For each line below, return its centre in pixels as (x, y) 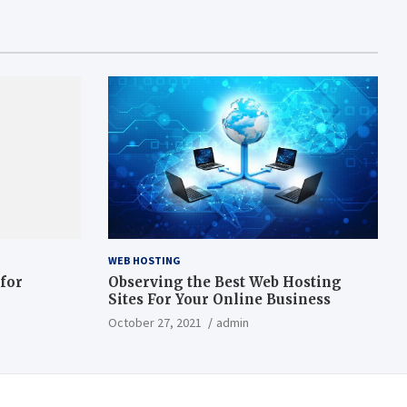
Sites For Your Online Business (219, 299)
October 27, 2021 (154, 322)
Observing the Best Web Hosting (224, 282)
